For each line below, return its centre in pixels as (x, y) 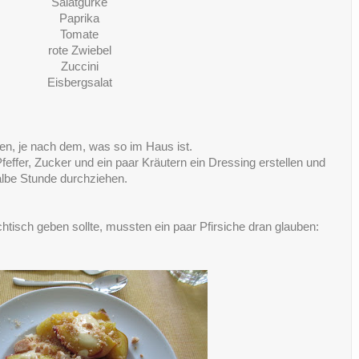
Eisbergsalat (79, 82)
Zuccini (79, 66)
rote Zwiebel (79, 50)
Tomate (79, 34)
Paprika (79, 18)
